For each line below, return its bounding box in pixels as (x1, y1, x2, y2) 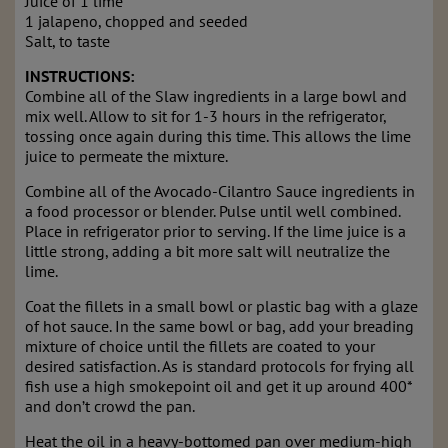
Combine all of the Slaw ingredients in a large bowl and (25, 86, 407, 107)
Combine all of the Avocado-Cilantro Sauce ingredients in (25, 181, 415, 202)
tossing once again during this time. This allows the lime (25, 126, 411, 147)
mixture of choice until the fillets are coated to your (25, 336, 375, 357)
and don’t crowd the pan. (25, 396, 195, 417)
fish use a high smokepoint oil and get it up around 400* (25, 376, 412, 397)
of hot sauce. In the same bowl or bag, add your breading (25, 316, 414, 337)
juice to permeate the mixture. (25, 146, 228, 167)
